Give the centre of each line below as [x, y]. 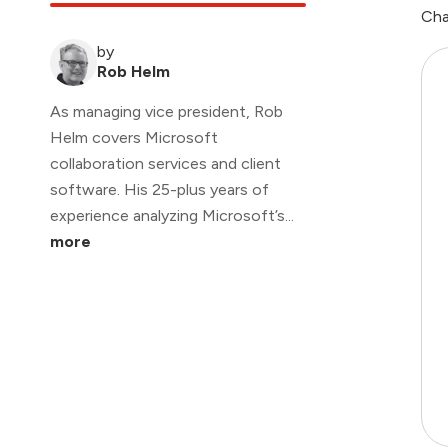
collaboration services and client [165, 164]
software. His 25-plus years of [159, 190]
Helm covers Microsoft [134, 138]
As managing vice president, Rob [166, 112]
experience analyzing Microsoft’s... [172, 216]
